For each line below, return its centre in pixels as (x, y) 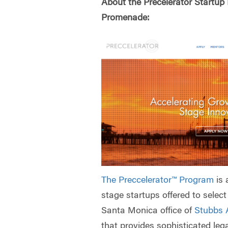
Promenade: (126, 19)
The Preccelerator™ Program (158, 180)
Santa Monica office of (148, 211)
